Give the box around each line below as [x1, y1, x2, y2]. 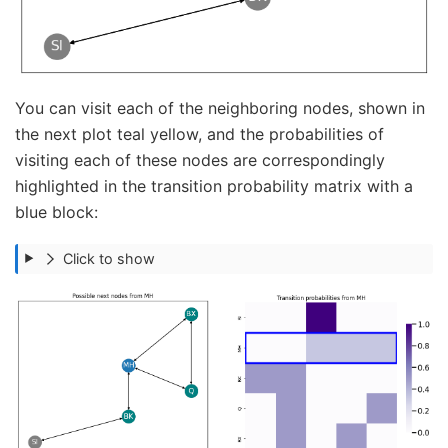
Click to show [63, 249, 156, 267]
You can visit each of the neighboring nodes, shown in [15, 98, 425, 119]
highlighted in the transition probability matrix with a [15, 176, 413, 197]
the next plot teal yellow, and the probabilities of [15, 124, 384, 145]
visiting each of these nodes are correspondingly [15, 150, 385, 171]
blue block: [15, 202, 98, 223]
